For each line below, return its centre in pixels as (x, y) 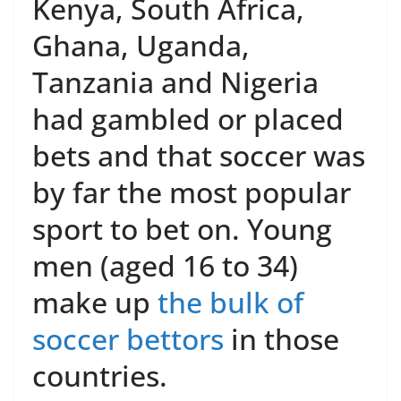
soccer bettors (128, 339)
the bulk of (230, 302)
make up (95, 302)
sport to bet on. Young (182, 229)
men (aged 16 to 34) (165, 265)
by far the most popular (192, 192)
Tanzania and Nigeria (175, 82)
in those (282, 339)
